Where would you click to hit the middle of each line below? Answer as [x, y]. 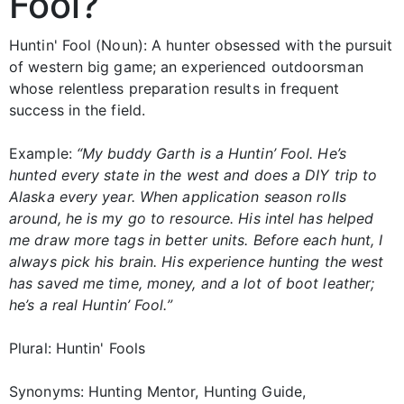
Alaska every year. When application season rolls [178, 197]
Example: [43, 154]
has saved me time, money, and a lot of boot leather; [192, 284]
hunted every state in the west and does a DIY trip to [193, 175]
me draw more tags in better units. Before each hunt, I [196, 240]
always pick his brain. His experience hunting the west [197, 262]
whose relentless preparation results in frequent [174, 89]
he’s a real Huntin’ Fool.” [91, 305]
